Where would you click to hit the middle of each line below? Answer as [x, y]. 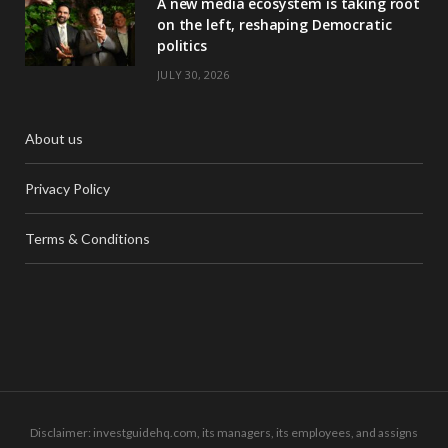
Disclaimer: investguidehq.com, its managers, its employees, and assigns [224, 433]
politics [182, 46]
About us [54, 139]
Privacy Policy [67, 189]
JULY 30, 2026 [193, 75]
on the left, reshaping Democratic [274, 25]
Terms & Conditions [87, 239]
